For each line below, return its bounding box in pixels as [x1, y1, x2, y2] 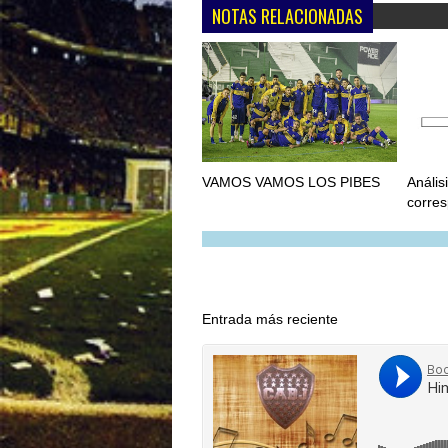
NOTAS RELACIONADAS [212, 3, 363, 29]
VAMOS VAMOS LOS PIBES [202, 174, 380, 190]
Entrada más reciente [202, 311, 338, 327]
